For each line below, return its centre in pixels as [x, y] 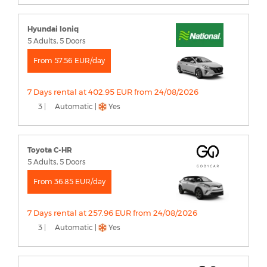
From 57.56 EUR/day [69, 61]
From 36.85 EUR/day [69, 182]
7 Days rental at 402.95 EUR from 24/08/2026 [113, 92]
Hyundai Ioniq [53, 29]
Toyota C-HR [50, 150]
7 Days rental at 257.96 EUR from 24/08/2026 [112, 213]
